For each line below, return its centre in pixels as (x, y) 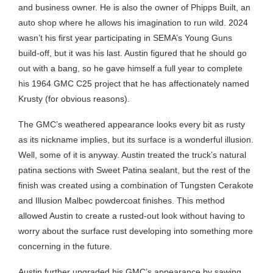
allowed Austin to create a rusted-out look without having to (132, 215)
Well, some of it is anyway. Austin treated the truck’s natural (132, 154)
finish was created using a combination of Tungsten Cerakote (136, 185)
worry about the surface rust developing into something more (136, 231)
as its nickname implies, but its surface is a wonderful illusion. (136, 139)
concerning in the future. (66, 246)
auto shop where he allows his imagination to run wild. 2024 (133, 22)
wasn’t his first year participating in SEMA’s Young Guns (125, 37)
